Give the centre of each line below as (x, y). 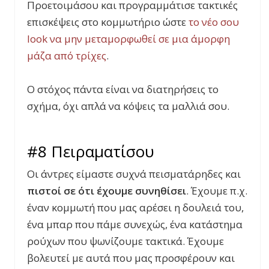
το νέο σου (214, 22)
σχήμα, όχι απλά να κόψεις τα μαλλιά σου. (128, 106)
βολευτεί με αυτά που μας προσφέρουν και (131, 258)
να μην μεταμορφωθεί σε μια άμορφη (139, 39)
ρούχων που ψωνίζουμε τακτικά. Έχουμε (125, 241)
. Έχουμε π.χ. (217, 191)
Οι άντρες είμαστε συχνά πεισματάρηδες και (134, 174)
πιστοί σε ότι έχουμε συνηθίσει (107, 191)
